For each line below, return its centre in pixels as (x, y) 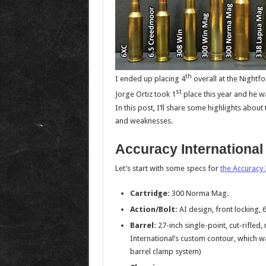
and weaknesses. (144, 121)
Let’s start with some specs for (167, 168)
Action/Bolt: (153, 209)
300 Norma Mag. (199, 193)
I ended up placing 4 (150, 79)
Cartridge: (150, 193)
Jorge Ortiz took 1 (145, 94)
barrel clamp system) (165, 251)
